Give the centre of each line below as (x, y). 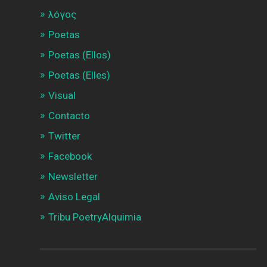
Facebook (70, 156)
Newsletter (73, 176)
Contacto (69, 115)
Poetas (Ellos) (80, 55)
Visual (62, 95)
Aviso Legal (74, 196)
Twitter (65, 136)
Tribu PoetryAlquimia (95, 217)
